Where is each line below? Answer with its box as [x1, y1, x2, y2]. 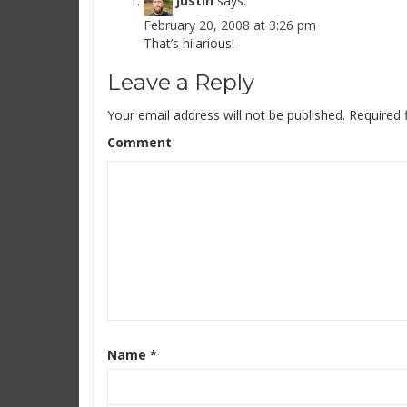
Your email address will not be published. [107, 106, 345, 124]
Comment [107, 134, 172, 151]
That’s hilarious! [144, 35, 234, 52]
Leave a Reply [107, 69, 254, 95]
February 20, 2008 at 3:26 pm [144, 16, 316, 34]
